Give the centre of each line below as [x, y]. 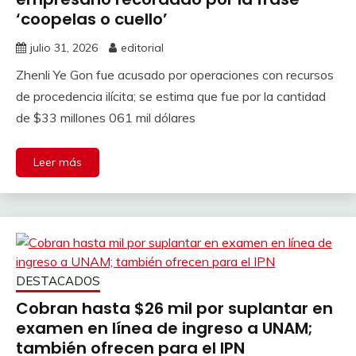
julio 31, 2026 [64, 47]
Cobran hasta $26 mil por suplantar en [174, 308]
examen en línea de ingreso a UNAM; [164, 328]
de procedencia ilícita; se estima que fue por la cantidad [171, 96]
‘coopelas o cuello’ [92, 19]
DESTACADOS [58, 281]
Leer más [58, 162]
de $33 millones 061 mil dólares [106, 117]
